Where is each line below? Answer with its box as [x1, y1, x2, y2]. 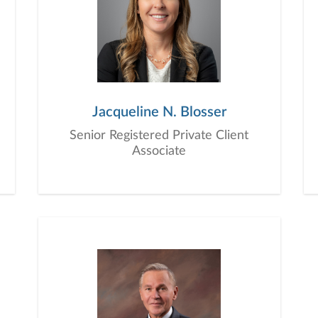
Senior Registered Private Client [70, 129, 248, 142]
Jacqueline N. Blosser [92, 105, 226, 119]
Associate [132, 145, 186, 158]
